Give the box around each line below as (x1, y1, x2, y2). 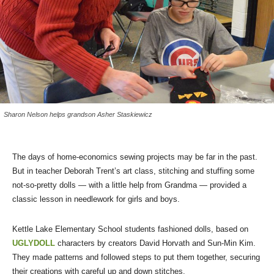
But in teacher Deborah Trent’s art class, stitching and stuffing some (12, 166, 254, 176)
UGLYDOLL (12, 238, 55, 248)
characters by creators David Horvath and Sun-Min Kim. (55, 238, 256, 248)
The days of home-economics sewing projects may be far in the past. (12, 152, 257, 161)
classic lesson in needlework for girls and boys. (12, 194, 180, 204)
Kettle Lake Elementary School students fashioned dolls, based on (12, 224, 248, 234)
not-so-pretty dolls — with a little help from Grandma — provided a (12, 180, 246, 190)
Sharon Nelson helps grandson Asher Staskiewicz (4, 110, 152, 118)
